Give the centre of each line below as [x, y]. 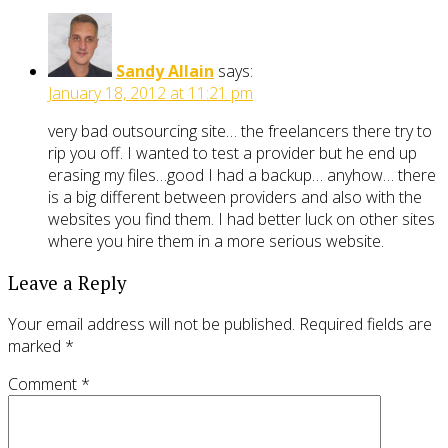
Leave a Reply [67, 282]
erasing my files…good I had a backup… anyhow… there [242, 175]
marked [36, 346]
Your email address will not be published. [151, 324]
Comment [44, 384]
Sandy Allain [165, 71]
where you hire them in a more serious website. [216, 241]
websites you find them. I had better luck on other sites [241, 219]
